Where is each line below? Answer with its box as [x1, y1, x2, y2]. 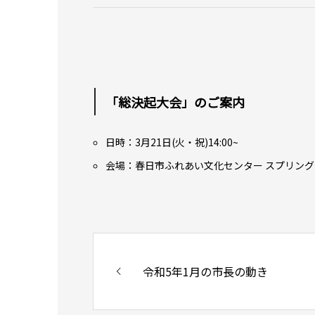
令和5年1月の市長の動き [143, 262, 268, 280]
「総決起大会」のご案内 [105, 92, 245, 111]
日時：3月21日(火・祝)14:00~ [105, 134, 239, 149]
